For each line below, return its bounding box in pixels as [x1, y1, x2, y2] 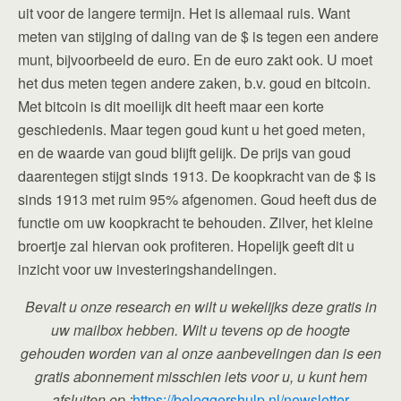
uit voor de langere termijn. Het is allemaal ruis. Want [18, 3, 350, 23]
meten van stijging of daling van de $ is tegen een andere [18, 26, 379, 47]
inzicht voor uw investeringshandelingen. [18, 259, 277, 279]
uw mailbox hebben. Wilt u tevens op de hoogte [51, 320, 350, 340]
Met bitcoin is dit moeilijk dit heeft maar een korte [18, 96, 324, 116]
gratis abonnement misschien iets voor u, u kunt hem [34, 366, 367, 387]
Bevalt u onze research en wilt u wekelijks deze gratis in [24, 296, 377, 317]
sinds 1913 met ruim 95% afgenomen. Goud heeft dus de [18, 189, 377, 209]
